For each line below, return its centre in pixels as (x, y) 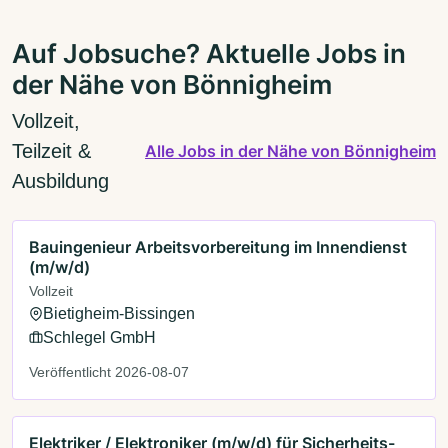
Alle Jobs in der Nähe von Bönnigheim (290, 150)
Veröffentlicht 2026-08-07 (109, 371)
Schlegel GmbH (99, 337)
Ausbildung (60, 180)
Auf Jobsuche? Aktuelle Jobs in (209, 53)
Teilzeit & (51, 150)
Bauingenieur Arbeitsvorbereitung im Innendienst (218, 246)
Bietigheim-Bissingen (119, 313)
